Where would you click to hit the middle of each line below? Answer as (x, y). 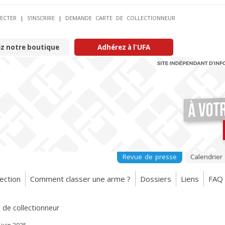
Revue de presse (150, 157)
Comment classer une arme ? (80, 179)
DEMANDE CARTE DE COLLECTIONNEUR (120, 18)
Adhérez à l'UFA (124, 47)
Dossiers (156, 179)
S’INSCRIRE (41, 18)
